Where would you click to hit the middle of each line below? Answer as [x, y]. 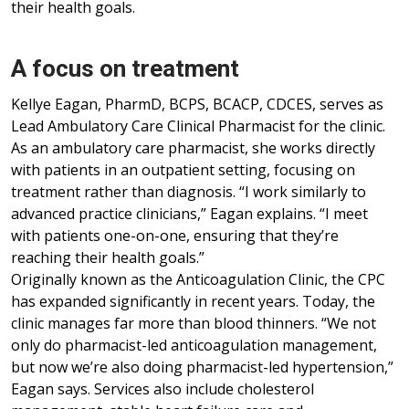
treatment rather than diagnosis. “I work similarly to [189, 192]
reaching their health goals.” [108, 258]
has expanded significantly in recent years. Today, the [193, 302]
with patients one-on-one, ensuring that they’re [175, 236]
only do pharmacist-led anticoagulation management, [194, 346]
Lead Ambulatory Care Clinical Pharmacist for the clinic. [198, 126]
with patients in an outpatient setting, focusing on [183, 170]
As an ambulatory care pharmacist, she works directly [193, 148]
